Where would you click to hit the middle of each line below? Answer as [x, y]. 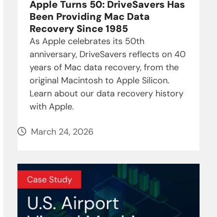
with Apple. [52, 106]
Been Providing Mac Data [89, 16]
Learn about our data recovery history [106, 93]
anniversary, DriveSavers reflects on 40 [107, 54]
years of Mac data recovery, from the [104, 67]
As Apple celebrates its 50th [87, 41]
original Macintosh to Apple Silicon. [99, 80]
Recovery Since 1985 [78, 28]
